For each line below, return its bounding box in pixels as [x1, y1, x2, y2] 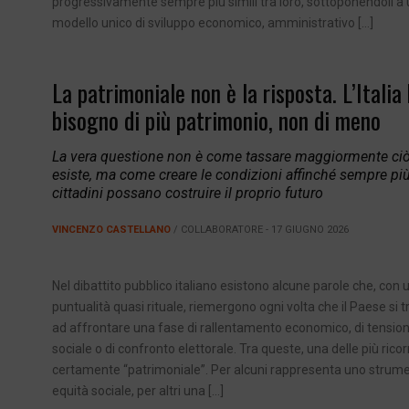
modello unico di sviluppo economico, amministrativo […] [52, 16, 373, 31]
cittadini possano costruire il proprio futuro [52, 184, 323, 203]
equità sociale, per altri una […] [52, 383, 224, 399]
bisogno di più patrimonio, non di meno [52, 102, 381, 139]
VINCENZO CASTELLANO [52, 224, 171, 236]
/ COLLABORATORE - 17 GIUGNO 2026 [171, 224, 349, 236]
